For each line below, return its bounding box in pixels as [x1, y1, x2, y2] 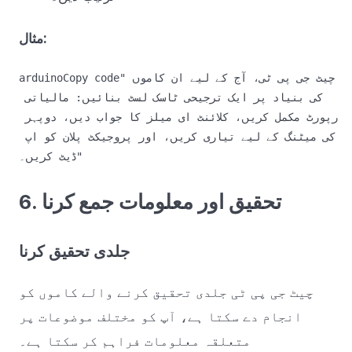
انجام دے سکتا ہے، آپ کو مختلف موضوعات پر [19, 309, 302, 325]
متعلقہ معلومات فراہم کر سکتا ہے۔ [19, 333, 251, 350]
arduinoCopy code [19, 71, 119, 85]
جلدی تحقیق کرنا [19, 241, 130, 261]
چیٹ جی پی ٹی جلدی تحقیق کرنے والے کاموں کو [19, 284, 313, 301]
